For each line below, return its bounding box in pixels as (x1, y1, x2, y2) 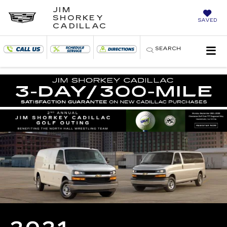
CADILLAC (53, 21, 107, 30)
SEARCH (155, 46, 181, 52)
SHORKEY (53, 13, 104, 22)
